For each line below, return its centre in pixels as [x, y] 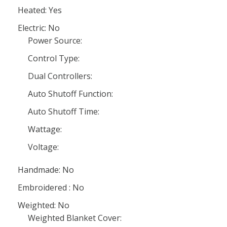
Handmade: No [46, 170]
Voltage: [43, 147]
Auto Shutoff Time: [64, 111]
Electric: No [39, 28]
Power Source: [55, 41]
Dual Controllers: [60, 76]
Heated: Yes [40, 10]
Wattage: [45, 129]
